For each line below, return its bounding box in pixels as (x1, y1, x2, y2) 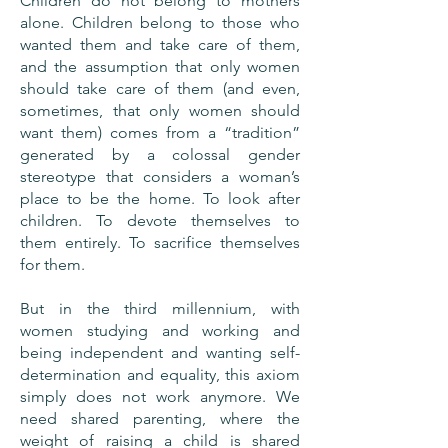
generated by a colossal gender (20, 145, 300, 164)
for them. (20, 255, 85, 274)
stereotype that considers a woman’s (20, 167, 300, 186)
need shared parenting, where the (20, 409, 300, 428)
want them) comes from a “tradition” (20, 123, 300, 142)
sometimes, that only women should (20, 101, 300, 120)
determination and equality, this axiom (20, 365, 300, 384)
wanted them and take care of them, (20, 35, 300, 54)
